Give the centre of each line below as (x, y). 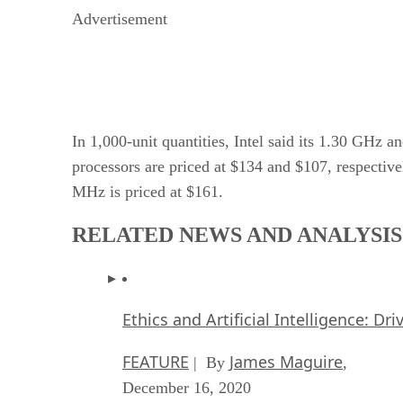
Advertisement (120, 18)
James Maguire (286, 361)
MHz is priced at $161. (148, 191)
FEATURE (156, 361)
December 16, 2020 (187, 387)
